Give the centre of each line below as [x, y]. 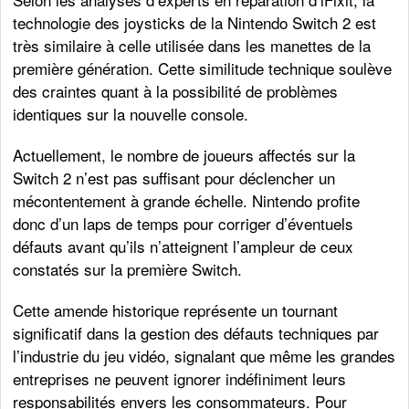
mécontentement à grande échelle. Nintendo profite [187, 201]
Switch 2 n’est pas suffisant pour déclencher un [174, 178]
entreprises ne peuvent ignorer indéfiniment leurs [180, 379]
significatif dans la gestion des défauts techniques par [196, 333]
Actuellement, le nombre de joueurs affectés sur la [184, 155]
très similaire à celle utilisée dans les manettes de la [192, 46]
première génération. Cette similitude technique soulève [203, 68]
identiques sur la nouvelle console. [131, 114]
